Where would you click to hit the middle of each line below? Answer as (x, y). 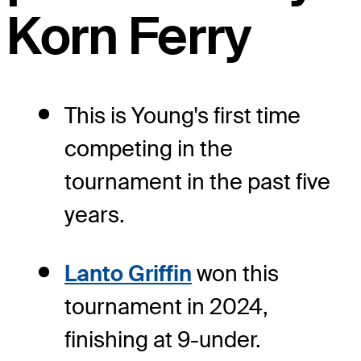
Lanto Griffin (128, 273)
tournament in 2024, (166, 306)
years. (95, 214)
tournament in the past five (197, 181)
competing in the (149, 148)
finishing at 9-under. (163, 339)
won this (235, 273)
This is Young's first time (183, 115)
